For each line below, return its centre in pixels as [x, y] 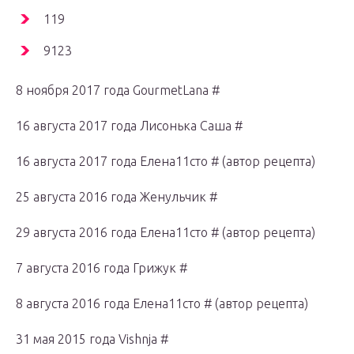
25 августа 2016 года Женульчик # [117, 197]
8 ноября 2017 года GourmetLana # [118, 90]
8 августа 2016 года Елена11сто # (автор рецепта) [162, 304]
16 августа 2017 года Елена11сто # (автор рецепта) [166, 162]
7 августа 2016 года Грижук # [102, 268]
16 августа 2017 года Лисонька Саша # [129, 126]
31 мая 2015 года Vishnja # [92, 339]
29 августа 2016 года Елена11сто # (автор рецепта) [166, 233]
